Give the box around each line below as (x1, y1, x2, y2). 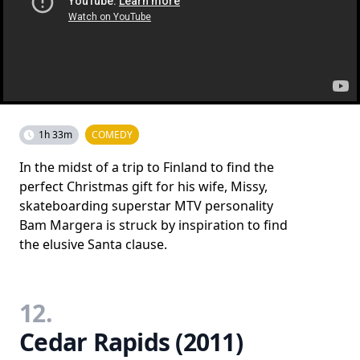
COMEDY (92, 128, 133, 141)
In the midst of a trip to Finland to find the (19, 158, 274, 176)
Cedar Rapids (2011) (19, 325, 243, 358)
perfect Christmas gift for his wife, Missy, (19, 178, 268, 195)
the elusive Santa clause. (19, 235, 167, 253)
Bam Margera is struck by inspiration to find (19, 216, 288, 234)
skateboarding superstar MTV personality (19, 197, 273, 215)
